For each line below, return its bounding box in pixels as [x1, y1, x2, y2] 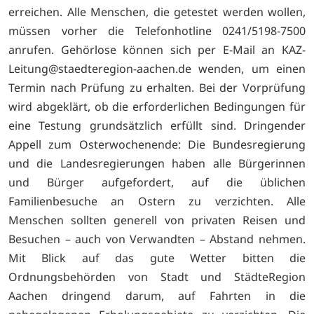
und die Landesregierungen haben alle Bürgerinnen [8, 155, 306, 171]
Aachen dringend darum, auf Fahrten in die [8, 287, 306, 303]
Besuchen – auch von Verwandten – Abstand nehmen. [8, 231, 306, 247]
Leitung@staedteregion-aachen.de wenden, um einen [8, 60, 306, 76]
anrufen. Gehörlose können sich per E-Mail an [8, 41, 282, 57]
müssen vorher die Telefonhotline [8, 22, 222, 39]
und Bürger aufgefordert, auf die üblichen [8, 174, 306, 190]
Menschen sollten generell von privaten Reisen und [8, 212, 306, 228]
